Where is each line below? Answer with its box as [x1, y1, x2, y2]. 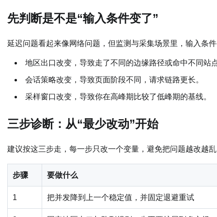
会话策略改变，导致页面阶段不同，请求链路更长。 [25, 75, 203, 84]
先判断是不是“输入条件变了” [7, 11, 158, 25]
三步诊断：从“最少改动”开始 [7, 117, 158, 130]
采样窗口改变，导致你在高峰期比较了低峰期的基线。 [25, 92, 211, 101]
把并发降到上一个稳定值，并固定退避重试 [47, 193, 194, 201]
